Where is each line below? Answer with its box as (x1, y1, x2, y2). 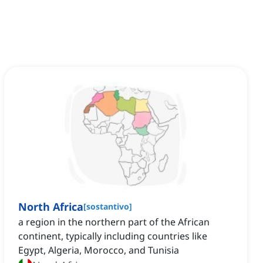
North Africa (18, 200, 83, 214)
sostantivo (86, 201, 129, 213)
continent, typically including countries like (18, 230, 207, 243)
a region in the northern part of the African (18, 215, 210, 229)
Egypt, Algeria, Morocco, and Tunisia (18, 244, 179, 257)
